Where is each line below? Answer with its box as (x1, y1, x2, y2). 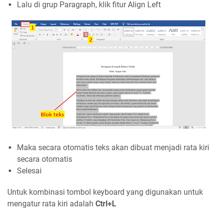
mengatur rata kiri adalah (7, 199, 95, 208)
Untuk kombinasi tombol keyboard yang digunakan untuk (7, 187, 203, 197)
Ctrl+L (95, 199, 116, 208)
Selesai (17, 166, 42, 175)
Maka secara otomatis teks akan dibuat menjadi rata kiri (17, 142, 209, 152)
